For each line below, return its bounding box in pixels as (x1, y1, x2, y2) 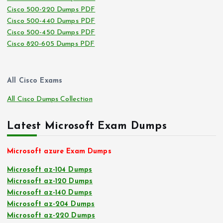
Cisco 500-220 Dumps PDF (7, 5, 96, 13)
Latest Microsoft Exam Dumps (7, 121, 167, 132)
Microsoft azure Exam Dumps (7, 148, 111, 156)
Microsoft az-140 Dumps (7, 189, 93, 197)
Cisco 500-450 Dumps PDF (7, 28, 96, 36)
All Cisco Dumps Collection (7, 96, 93, 104)
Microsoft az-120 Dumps (7, 178, 93, 186)
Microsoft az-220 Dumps (7, 212, 96, 220)
